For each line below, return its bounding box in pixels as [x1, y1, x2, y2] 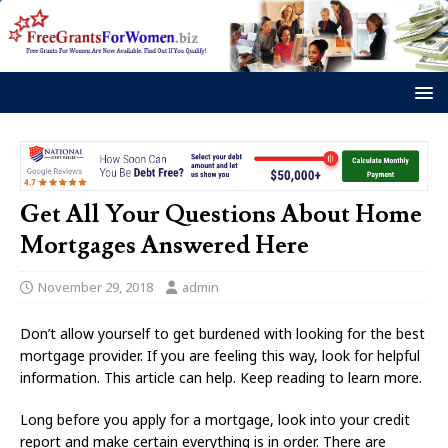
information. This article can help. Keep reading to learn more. [20, 368, 422, 388]
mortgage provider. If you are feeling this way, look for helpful [20, 346, 420, 366]
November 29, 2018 [38, 278, 153, 297]
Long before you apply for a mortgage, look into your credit [20, 410, 410, 430]
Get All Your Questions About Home [20, 199, 422, 231]
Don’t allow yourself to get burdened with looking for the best [20, 324, 425, 344]
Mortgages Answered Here [20, 230, 309, 262]
